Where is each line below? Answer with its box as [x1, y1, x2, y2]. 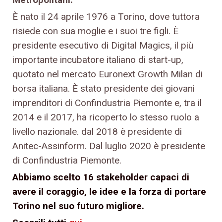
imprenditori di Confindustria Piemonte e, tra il [12, 97, 202, 109]
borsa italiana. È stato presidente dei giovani [12, 82, 195, 94]
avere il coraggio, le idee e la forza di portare [12, 185, 206, 197]
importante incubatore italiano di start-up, [12, 54, 183, 65]
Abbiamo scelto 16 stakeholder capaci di [12, 171, 189, 183]
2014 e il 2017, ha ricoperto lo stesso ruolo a [12, 111, 199, 123]
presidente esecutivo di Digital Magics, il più [12, 39, 193, 51]
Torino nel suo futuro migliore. [12, 200, 144, 212]
